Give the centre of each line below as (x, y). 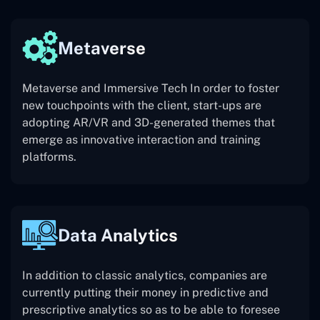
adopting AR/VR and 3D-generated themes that (149, 123)
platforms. (49, 157)
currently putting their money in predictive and (145, 293)
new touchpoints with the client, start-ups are (142, 106)
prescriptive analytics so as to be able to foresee (151, 310)
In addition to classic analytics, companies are (145, 276)
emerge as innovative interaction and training (141, 140)
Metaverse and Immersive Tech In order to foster (151, 89)
